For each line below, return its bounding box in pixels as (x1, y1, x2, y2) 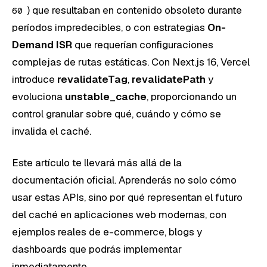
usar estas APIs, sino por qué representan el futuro (12, 190, 243, 204)
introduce (12, 72, 57, 86)
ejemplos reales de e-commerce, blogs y (12, 225, 202, 238)
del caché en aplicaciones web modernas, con (12, 207, 226, 221)
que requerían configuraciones (72, 38, 213, 51)
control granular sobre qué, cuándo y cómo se (12, 107, 221, 120)
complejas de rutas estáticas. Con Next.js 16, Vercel (12, 55, 250, 69)
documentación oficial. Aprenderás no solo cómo (12, 173, 237, 187)
